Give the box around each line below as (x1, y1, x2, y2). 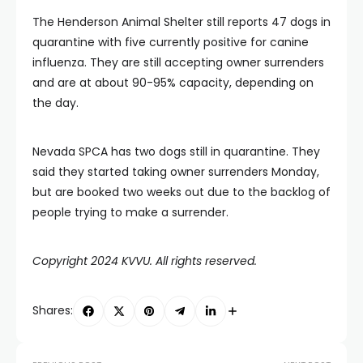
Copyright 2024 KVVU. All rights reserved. (32, 252, 257, 269)
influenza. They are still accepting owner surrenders (32, 53, 324, 70)
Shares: (32, 302, 73, 319)
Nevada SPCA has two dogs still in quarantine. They (32, 143, 320, 160)
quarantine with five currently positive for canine (32, 33, 309, 50)
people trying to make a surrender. (32, 203, 228, 220)
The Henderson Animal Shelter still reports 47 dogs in (32, 13, 331, 30)
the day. (32, 94, 79, 111)
